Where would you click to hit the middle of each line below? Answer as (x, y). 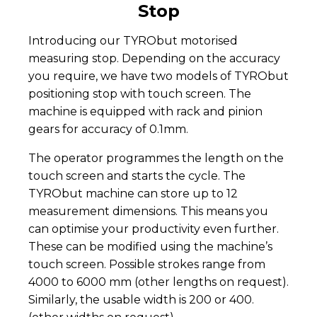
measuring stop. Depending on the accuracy (154, 58)
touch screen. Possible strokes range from (147, 264)
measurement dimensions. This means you (148, 211)
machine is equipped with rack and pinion (145, 111)
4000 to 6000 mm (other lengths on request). (158, 282)
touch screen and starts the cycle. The (137, 175)
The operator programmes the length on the (156, 158)
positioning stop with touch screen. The (140, 93)
